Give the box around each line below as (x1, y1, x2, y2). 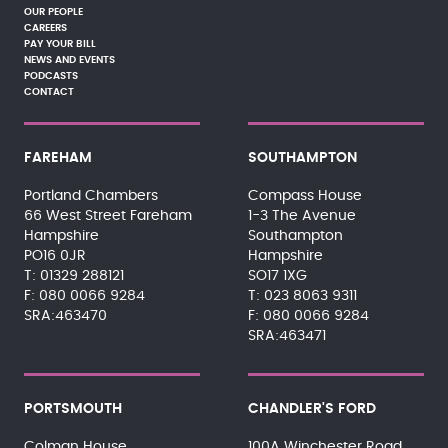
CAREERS (24, 23, 67, 33)
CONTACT (24, 87, 74, 97)
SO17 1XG (247, 269, 307, 283)
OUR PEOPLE (24, 7, 83, 17)
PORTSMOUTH (24, 402, 122, 416)
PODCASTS (24, 71, 78, 81)
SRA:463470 (24, 309, 107, 323)
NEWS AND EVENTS (24, 55, 115, 65)
